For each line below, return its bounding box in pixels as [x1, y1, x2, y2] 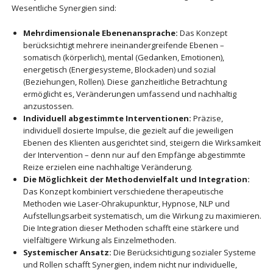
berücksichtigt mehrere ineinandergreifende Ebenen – [23, 39, 224, 51]
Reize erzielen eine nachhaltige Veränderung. [23, 161, 193, 172]
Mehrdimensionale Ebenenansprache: [23, 27, 178, 38]
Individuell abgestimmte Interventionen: [23, 112, 191, 124]
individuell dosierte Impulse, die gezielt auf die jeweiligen [23, 124, 233, 136]
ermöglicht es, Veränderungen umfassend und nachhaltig [23, 88, 236, 99]
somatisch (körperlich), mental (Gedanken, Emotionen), [23, 51, 224, 63]
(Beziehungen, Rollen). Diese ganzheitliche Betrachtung [23, 76, 227, 87]
